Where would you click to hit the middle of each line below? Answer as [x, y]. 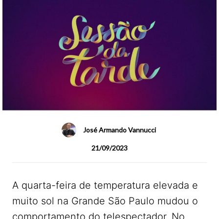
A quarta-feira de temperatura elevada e [105, 186]
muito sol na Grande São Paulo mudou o [105, 201]
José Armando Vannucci [120, 130]
